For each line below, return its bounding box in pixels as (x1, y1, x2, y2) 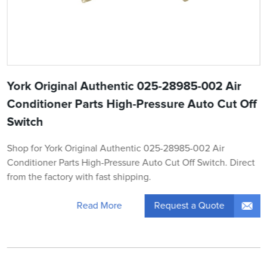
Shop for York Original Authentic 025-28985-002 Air (7, 143, 225, 153)
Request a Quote (154, 200, 225, 210)
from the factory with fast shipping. (7, 172, 151, 182)
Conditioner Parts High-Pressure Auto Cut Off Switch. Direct (7, 157, 255, 167)
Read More (76, 201, 122, 211)
